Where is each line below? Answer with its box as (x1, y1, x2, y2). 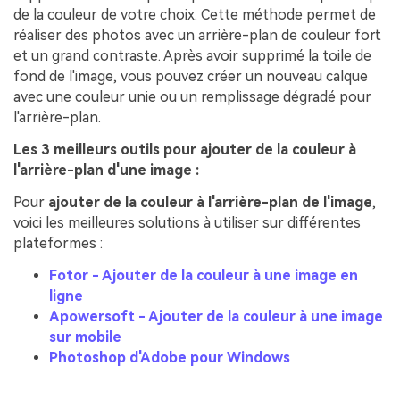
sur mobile (49, 328, 121, 346)
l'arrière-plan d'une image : (13, 161, 199, 179)
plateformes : (13, 234, 103, 252)
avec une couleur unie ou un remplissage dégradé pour (13, 88, 371, 106)
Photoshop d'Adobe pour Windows (49, 348, 290, 366)
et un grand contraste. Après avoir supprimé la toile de (13, 47, 371, 65)
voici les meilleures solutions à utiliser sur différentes (13, 213, 361, 231)
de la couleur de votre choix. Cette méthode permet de (13, 6, 376, 24)
